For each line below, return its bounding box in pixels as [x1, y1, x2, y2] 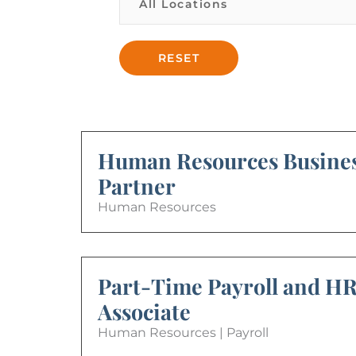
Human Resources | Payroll [98, 324, 269, 340]
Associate [98, 296, 191, 326]
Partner [98, 171, 176, 200]
